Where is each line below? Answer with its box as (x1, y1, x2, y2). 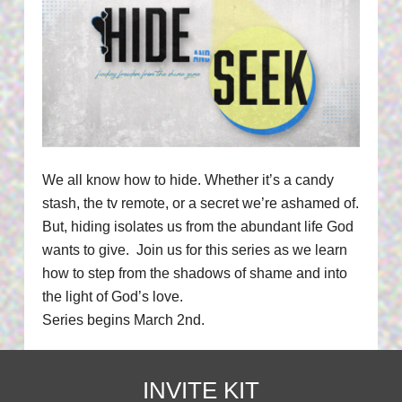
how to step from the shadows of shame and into (41, 266, 347, 282)
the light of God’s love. (41, 289, 183, 305)
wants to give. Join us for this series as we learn (41, 242, 347, 258)
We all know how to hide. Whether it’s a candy (41, 172, 334, 188)
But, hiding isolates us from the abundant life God (41, 219, 354, 235)
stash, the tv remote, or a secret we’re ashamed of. (41, 196, 359, 212)
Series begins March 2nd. (41, 312, 205, 328)
